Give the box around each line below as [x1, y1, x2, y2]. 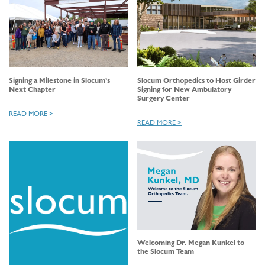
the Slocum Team [137, 245, 194, 257]
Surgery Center [137, 92, 190, 103]
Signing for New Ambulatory [137, 83, 231, 94]
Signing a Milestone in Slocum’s [9, 74, 110, 85]
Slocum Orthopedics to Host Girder [137, 74, 256, 85]
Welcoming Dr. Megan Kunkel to [137, 237, 244, 248]
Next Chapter [9, 83, 56, 94]
